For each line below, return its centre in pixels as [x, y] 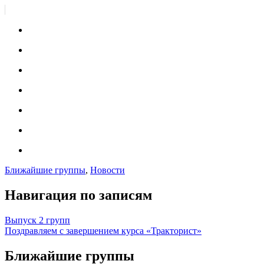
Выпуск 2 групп [37, 220]
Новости [108, 170]
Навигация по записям [78, 195]
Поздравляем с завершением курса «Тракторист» [103, 231]
